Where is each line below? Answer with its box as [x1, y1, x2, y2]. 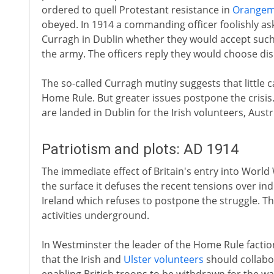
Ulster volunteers [123, 253, 204, 266]
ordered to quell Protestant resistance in [41, 3, 232, 17]
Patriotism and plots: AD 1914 [41, 141, 239, 158]
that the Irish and [41, 253, 124, 266]
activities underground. [41, 209, 149, 222]
